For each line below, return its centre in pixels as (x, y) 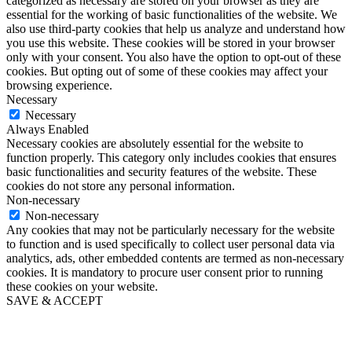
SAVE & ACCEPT (55, 300)
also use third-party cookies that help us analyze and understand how (176, 28)
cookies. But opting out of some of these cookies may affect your (167, 71)
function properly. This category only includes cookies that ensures (171, 157)
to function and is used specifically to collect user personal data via (170, 244)
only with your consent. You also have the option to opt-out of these (174, 57)
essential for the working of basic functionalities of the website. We (172, 14)
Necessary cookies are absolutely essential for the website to (155, 143)
